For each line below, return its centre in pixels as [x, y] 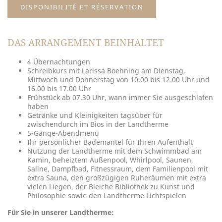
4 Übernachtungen [59, 62]
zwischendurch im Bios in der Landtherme [98, 124]
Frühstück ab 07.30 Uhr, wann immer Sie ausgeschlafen [120, 97]
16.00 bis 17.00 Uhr [59, 88]
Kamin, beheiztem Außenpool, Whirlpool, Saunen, [110, 160]
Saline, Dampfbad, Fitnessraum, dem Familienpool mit [118, 169]
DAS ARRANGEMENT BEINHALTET [86, 43]
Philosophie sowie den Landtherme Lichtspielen [107, 195]
